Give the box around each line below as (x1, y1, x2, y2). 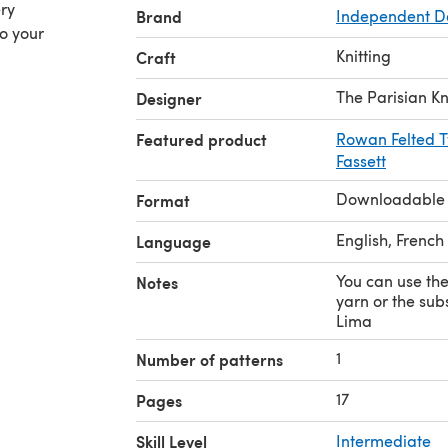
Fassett (336, 149, 386, 171)
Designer (136, 86, 202, 110)
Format (136, 188, 190, 212)
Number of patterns (136, 347, 283, 371)
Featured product (136, 127, 267, 151)
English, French (336, 228, 444, 250)
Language (136, 229, 211, 253)
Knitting (336, 44, 391, 66)
